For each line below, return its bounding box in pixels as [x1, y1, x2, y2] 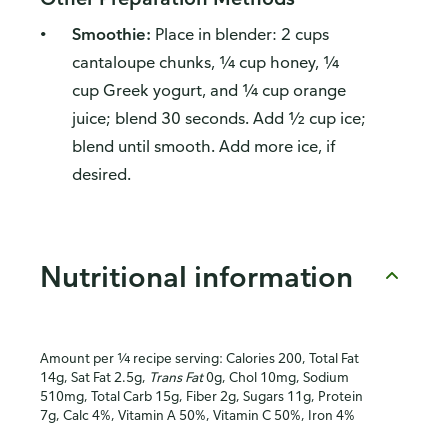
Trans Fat [149, 368, 203, 386]
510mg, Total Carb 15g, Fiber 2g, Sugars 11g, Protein [40, 387, 363, 405]
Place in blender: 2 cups [151, 24, 329, 45]
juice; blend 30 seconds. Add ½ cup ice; [72, 108, 366, 129]
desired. [72, 164, 131, 185]
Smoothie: [72, 24, 151, 45]
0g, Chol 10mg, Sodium [203, 368, 349, 386]
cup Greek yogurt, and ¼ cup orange [72, 80, 346, 101]
